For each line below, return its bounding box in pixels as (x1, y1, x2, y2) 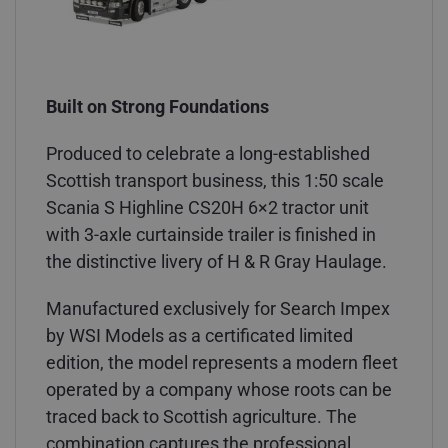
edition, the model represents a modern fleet (46, 351, 398, 373)
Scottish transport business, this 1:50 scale (46, 169, 384, 191)
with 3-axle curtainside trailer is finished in (46, 223, 376, 245)
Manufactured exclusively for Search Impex (46, 297, 390, 319)
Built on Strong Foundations (46, 95, 269, 117)
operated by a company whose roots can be (46, 378, 392, 400)
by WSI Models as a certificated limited (46, 324, 353, 346)
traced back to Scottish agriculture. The (46, 405, 357, 427)
